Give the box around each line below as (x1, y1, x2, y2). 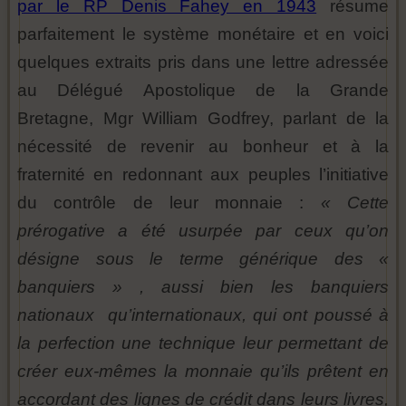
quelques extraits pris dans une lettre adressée (17, 52, 389, 72)
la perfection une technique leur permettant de (17, 333, 389, 353)
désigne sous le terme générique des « (17, 248, 389, 268)
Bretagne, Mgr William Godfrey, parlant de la (17, 108, 389, 128)
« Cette (320, 192, 390, 212)
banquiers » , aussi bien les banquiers (17, 276, 389, 296)
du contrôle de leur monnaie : (17, 192, 321, 212)
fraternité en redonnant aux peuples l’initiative (17, 164, 389, 184)
